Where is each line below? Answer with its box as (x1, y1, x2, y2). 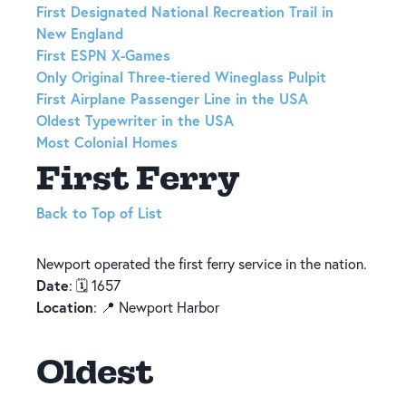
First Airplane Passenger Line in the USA (36, 89, 308, 109)
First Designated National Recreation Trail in (36, 2, 333, 22)
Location (36, 297, 93, 317)
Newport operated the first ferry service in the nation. (36, 255, 367, 274)
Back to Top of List (36, 203, 162, 223)
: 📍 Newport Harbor (93, 298, 219, 317)
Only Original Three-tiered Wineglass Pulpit (36, 67, 326, 87)
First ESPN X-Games (36, 45, 170, 65)
